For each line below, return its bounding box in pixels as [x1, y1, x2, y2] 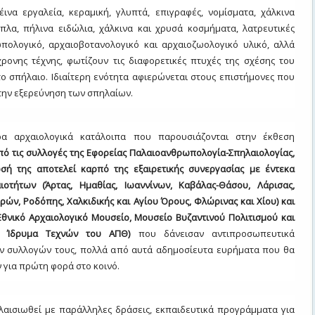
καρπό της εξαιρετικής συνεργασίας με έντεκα [75, 162, 295, 175]
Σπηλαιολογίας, [229, 146, 295, 159]
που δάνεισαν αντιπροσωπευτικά [130, 226, 295, 240]
